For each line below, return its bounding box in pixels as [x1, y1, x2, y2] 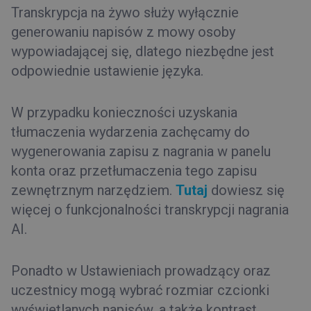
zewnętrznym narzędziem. [11, 181, 176, 199]
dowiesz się [208, 181, 285, 199]
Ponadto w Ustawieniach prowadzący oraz [11, 262, 271, 279]
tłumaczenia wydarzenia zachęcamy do [11, 123, 250, 140]
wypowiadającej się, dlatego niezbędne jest [11, 42, 274, 60]
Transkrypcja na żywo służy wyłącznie [11, 3, 239, 21]
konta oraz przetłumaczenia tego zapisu [11, 162, 257, 179]
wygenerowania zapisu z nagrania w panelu [11, 142, 271, 160]
